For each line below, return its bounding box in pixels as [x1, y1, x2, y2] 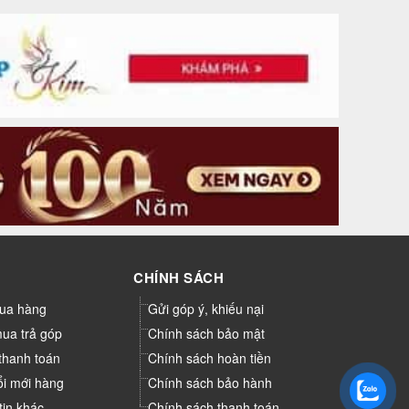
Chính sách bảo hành [148, 373, 272, 393]
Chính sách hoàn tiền [148, 349, 271, 368]
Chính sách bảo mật [148, 324, 265, 343]
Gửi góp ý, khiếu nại [148, 299, 264, 319]
